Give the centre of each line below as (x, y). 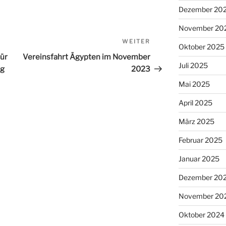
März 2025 (196, 121)
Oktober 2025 (201, 47)
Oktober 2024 (201, 215)
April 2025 (195, 103)
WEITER (136, 42)
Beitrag (164, 55)
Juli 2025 (193, 65)
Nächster (168, 43)
